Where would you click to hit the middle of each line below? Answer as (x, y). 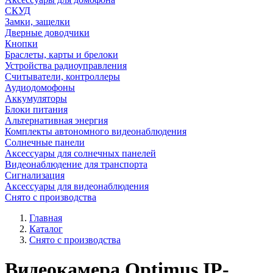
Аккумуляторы (36, 98)
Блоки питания (36, 109)
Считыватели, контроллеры (62, 76)
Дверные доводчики (47, 33)
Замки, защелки (37, 22)
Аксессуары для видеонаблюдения (77, 186)
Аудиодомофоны (40, 87)
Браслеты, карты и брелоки (62, 55)
